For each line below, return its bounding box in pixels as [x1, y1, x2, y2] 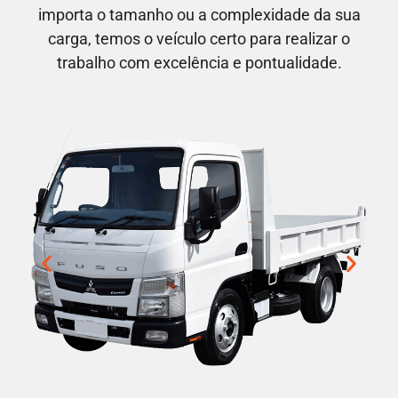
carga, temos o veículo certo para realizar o [48, 28, 350, 48]
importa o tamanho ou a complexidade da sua [37, 4, 361, 24]
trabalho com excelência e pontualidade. [56, 52, 342, 72]
